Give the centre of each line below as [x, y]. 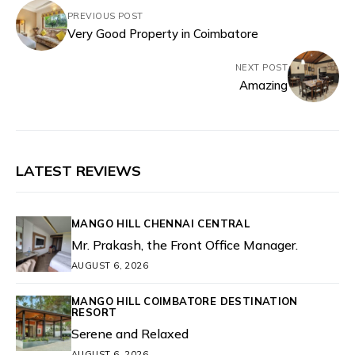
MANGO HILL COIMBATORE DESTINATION [185, 301]
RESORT [94, 312]
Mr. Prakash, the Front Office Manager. [185, 244]
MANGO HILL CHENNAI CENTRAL [161, 223]
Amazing [263, 85]
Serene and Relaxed [130, 334]
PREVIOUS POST [105, 15]
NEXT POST [261, 67]
